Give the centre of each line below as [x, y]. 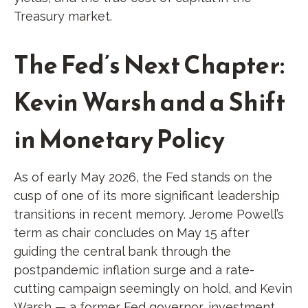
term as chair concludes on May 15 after [132, 233]
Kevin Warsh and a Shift [150, 102]
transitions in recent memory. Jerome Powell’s [149, 214]
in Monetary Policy [119, 139]
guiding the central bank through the [122, 251]
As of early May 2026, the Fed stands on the [143, 177]
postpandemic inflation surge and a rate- [134, 270]
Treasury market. [63, 16]
